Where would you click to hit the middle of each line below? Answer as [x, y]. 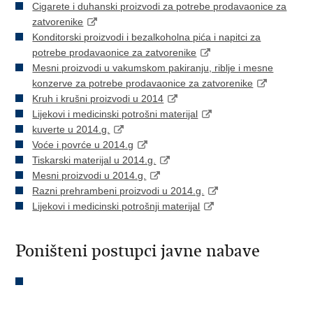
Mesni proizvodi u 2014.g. [89, 175]
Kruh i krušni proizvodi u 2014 [98, 99]
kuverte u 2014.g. [71, 129]
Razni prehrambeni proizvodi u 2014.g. [118, 191]
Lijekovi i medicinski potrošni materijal [115, 114]
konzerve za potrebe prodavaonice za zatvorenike [143, 83]
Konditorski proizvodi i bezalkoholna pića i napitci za [147, 37]
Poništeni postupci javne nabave [138, 251]
